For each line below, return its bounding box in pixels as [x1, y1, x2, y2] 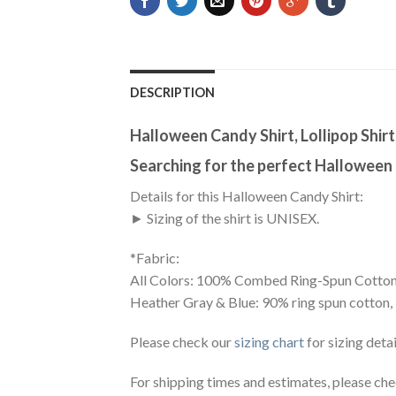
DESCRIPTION [130, 85, 215, 101]
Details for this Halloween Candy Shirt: [130, 187, 363, 205]
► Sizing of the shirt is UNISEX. [130, 209, 319, 227]
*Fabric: [130, 249, 179, 267]
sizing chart [234, 333, 304, 351]
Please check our [130, 333, 234, 351]
